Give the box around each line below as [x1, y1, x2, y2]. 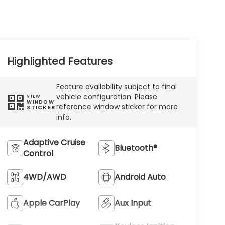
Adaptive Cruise [23, 136, 85, 148]
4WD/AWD [23, 171, 66, 183]
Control [23, 147, 53, 159]
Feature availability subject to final [56, 82, 177, 92]
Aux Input [115, 197, 152, 209]
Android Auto [115, 171, 166, 183]
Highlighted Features [7, 54, 113, 69]
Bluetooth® [115, 142, 158, 154]
